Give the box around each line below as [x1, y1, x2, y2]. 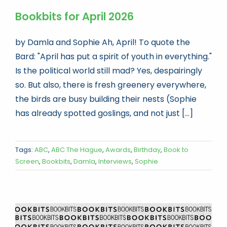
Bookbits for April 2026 [15, 9, 134, 24]
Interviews [98, 157, 132, 167]
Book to [164, 145, 188, 155]
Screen [15, 157, 39, 167]
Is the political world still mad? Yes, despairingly [15, 65, 202, 77]
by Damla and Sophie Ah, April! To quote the [15, 36, 190, 49]
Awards [105, 145, 131, 155]
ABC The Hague [51, 145, 102, 155]
